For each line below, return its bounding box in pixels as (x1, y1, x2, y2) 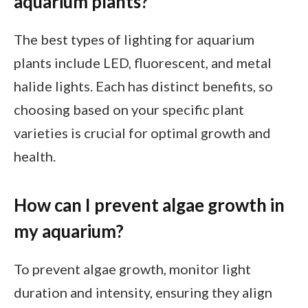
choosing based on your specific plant (14, 101, 244, 118)
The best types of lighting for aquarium (14, 31, 254, 48)
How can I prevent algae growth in (14, 195, 285, 216)
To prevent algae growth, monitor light (14, 261, 251, 278)
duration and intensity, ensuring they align (14, 284, 272, 301)
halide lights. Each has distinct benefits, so (14, 78, 273, 95)
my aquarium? (14, 221, 124, 242)
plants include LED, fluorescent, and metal (14, 54, 272, 71)
